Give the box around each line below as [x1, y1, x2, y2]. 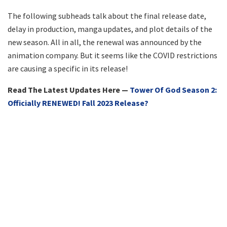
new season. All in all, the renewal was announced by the [8, 36, 202, 47]
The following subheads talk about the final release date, [8, 10, 206, 21]
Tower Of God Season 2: [130, 84, 217, 95]
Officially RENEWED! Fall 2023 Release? [8, 97, 148, 108]
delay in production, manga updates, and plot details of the [8, 23, 212, 34]
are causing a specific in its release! [8, 63, 128, 73]
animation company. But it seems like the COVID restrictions [8, 50, 217, 60]
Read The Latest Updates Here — [8, 84, 130, 95]
